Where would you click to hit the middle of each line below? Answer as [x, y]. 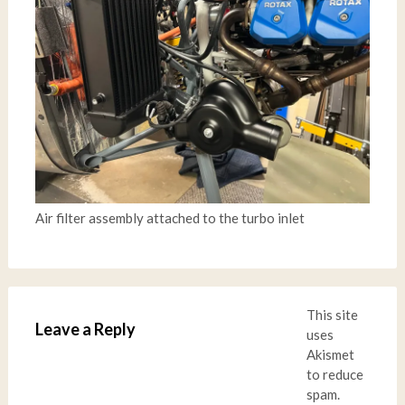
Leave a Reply [85, 329]
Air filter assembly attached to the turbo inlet [170, 218]
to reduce [334, 374]
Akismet [330, 354]
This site [332, 315]
